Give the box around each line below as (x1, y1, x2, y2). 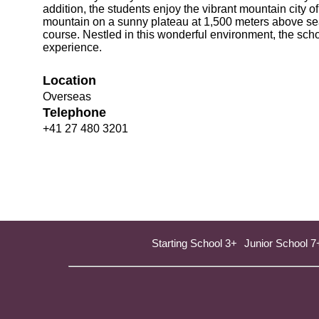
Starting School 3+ (152, 236, 237, 249)
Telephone (43, 105, 106, 120)
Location (43, 73, 96, 88)
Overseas (43, 90, 91, 103)
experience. (43, 41, 102, 53)
